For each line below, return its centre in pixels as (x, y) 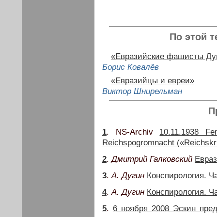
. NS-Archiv (133, 132)
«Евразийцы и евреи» (153, 81)
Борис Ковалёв (131, 67)
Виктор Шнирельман (142, 92)
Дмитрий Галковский (152, 159)
